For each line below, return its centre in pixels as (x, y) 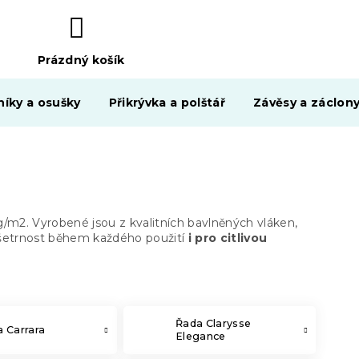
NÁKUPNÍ (68, 78)
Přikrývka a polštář (167, 103)
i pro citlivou (228, 238)
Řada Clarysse (213, 323)
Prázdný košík (81, 61)
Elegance (200, 336)
